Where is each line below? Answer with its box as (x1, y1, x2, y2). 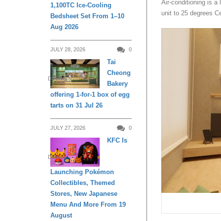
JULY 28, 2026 (50, 46, 85, 52)
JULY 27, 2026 (50, 124, 85, 131)
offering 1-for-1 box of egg (50, 90, 130, 98)
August (50, 212, 72, 220)
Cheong (107, 69, 131, 76)
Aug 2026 (50, 23, 78, 31)
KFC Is (107, 136, 127, 144)
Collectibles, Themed (50, 179, 115, 187)
